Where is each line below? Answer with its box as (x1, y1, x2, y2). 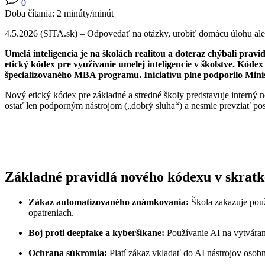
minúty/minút (64, 8, 114, 18)
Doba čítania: (5, 8, 54, 18)
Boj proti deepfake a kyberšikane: (28, 227, 164, 238)
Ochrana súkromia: (28, 247, 107, 258)
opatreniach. (28, 207, 74, 218)
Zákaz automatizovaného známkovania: (28, 196, 189, 207)
